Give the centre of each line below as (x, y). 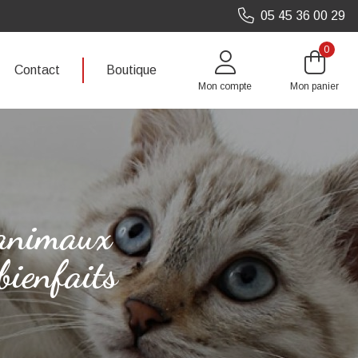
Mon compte (225, 86)
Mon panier (314, 86)
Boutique (131, 70)
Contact (37, 70)
